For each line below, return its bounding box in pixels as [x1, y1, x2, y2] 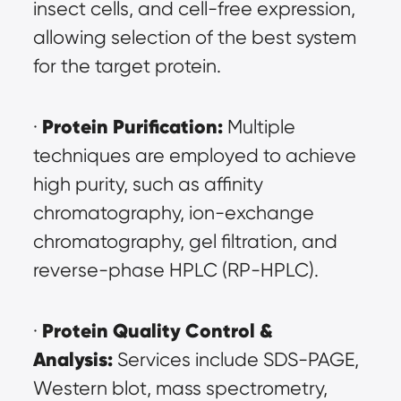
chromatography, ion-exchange [32, 201, 314, 224]
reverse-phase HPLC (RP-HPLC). [32, 259, 319, 281]
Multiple [222, 115, 295, 138]
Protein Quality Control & [41, 319, 273, 343]
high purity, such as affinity [32, 173, 263, 195]
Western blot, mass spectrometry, [32, 377, 328, 399]
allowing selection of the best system [32, 26, 356, 48]
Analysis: [32, 347, 113, 371]
